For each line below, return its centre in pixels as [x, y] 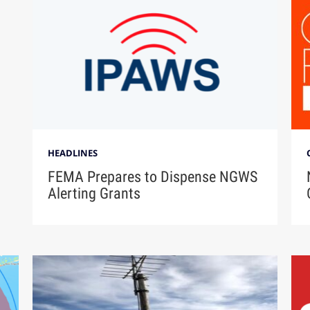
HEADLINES [73, 153]
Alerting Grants [94, 194]
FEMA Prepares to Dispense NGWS [153, 177]
